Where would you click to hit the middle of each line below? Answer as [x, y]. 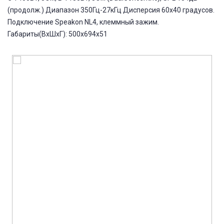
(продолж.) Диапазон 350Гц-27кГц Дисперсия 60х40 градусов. [111, 10]
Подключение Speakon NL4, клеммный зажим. [83, 22]
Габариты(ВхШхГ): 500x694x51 [57, 34]
